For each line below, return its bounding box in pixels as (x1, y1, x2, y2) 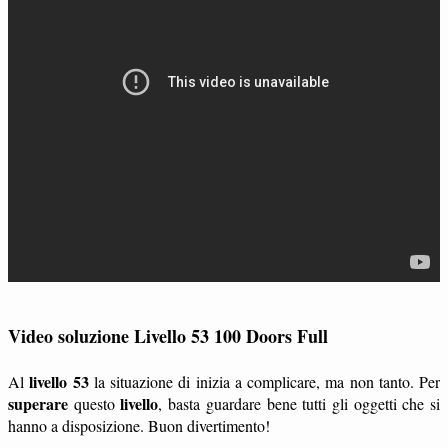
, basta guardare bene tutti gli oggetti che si (158, 392, 441, 414)
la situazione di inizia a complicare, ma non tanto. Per (88, 370, 440, 392)
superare (8, 391, 68, 415)
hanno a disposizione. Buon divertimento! (8, 414, 270, 436)
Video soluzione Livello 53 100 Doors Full (8, 322, 328, 349)
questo (68, 392, 121, 414)
